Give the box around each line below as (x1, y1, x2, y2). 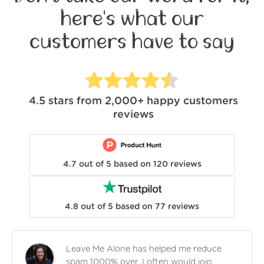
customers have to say (29, 31, 235, 52)
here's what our (60, 8, 204, 29)
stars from (48, 96, 102, 107)
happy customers (147, 96, 238, 107)
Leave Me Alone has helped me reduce (66, 245, 222, 253)
